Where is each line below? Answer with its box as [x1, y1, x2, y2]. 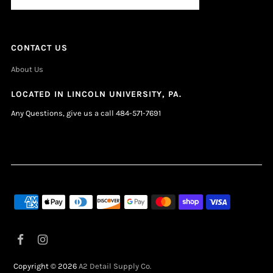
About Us [10, 65, 43, 74]
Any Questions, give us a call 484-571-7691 [10, 108, 161, 118]
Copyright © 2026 [13, 261, 79, 271]
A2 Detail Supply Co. [79, 261, 152, 271]
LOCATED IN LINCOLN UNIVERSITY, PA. [10, 89, 182, 100]
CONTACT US [10, 43, 68, 54]
